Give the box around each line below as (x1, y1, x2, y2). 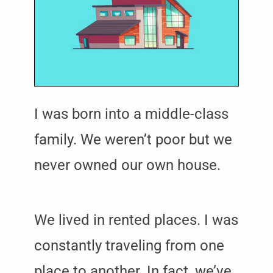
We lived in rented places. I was (34, 211, 238, 229)
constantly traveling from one (34, 236, 224, 254)
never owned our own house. (34, 156, 221, 174)
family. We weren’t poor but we (34, 130, 232, 148)
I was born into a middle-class (34, 105, 229, 122)
